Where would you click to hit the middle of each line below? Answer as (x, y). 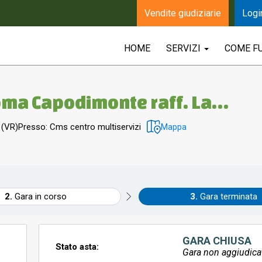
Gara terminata (228, 196)
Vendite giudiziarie (183, 13)
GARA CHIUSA (217, 241)
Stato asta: (77, 247)
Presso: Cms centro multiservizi (80, 127)
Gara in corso (40, 196)
